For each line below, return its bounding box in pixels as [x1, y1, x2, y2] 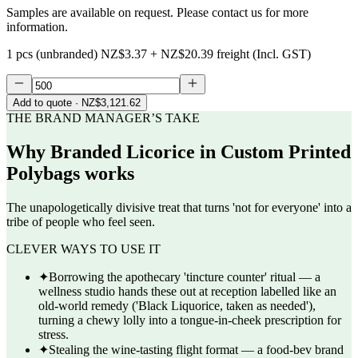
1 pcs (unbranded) [6, 47, 97, 62]
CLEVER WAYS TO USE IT [6, 242, 161, 256]
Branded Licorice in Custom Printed [50, 141, 351, 163]
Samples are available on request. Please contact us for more [6, 6, 308, 20]
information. [6, 20, 68, 34]
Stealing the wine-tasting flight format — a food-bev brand [49, 343, 344, 356]
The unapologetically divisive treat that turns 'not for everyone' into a [6, 201, 352, 214]
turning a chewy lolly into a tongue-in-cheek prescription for [38, 313, 341, 327]
